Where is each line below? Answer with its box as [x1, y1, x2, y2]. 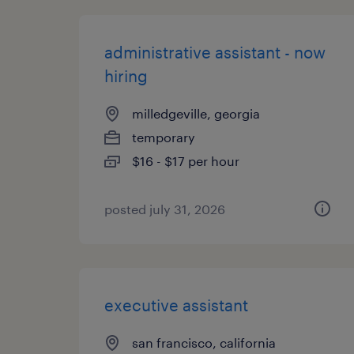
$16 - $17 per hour [132, 153, 239, 168]
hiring [104, 66, 148, 85]
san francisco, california [132, 335, 276, 350]
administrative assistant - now [104, 43, 326, 62]
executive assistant [104, 296, 248, 314]
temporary [132, 130, 195, 145]
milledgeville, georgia [132, 106, 260, 121]
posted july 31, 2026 [104, 201, 225, 217]
